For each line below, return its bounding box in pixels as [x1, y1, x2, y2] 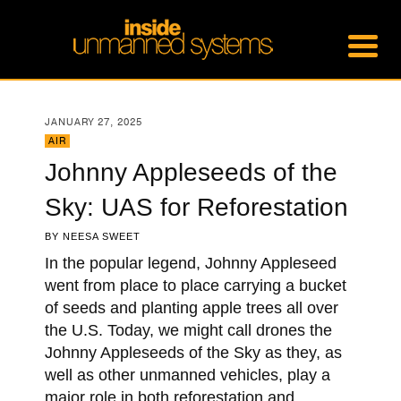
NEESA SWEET [63, 231, 141, 242]
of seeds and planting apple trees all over [45, 299, 338, 317]
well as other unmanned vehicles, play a [45, 366, 330, 384]
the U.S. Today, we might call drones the [45, 321, 332, 339]
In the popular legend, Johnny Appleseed [45, 254, 337, 272]
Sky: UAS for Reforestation [45, 193, 348, 221]
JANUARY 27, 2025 [45, 115, 142, 129]
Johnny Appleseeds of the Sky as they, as [45, 344, 342, 362]
